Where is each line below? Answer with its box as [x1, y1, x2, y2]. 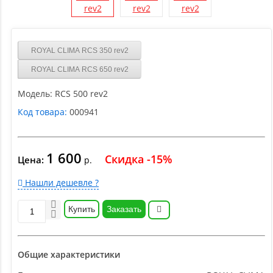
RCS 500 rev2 [55, 88, 108, 100]
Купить [68, 204, 95, 214]
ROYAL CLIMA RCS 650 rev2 [30, 65, 129, 74]
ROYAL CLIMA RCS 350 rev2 [30, 46, 129, 55]
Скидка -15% [105, 152, 172, 167]
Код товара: [18, 106, 67, 118]
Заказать [107, 204, 141, 214]
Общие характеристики [18, 249, 120, 261]
